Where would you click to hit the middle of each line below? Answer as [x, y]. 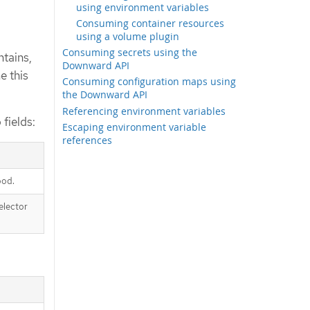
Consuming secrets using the [130, 53]
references [88, 140]
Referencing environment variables [144, 111]
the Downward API [105, 95]
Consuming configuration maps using [149, 82]
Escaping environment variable [135, 127]
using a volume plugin [128, 36]
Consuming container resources [151, 23]
